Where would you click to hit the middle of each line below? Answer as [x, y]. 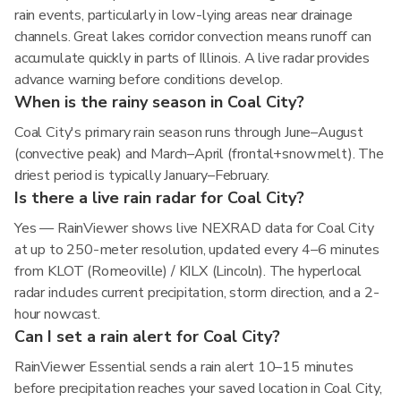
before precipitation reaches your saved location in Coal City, [198, 388]
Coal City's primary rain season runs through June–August [189, 132]
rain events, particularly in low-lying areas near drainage [183, 15]
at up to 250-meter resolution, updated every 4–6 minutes [197, 250]
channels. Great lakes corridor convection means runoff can [193, 37]
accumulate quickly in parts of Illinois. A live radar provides [192, 58]
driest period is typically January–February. [142, 175]
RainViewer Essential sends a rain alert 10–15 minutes [184, 367]
